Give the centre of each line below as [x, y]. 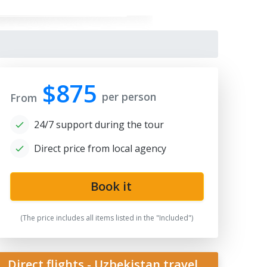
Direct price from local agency [100, 148]
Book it [110, 186]
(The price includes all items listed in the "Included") [107, 218]
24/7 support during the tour [99, 125]
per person [129, 97]
